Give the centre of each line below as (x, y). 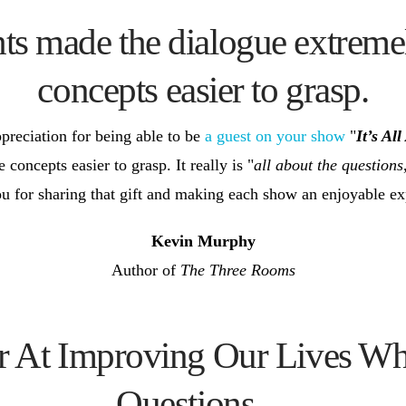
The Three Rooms (237, 271)
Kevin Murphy (203, 242)
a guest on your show (275, 136)
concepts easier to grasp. (203, 89)
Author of (145, 271)
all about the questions (329, 165)
